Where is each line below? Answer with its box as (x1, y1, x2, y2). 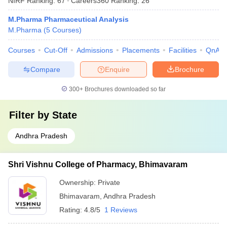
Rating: (59, 206, 84, 214)
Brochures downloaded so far (83, 86, 166, 93)
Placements (122, 46, 160, 54)
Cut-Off (44, 46, 67, 54)
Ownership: (59, 178, 98, 186)
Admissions (77, 46, 113, 54)
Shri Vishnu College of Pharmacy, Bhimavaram (8, 160, 187, 169)
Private (98, 178, 120, 186)
